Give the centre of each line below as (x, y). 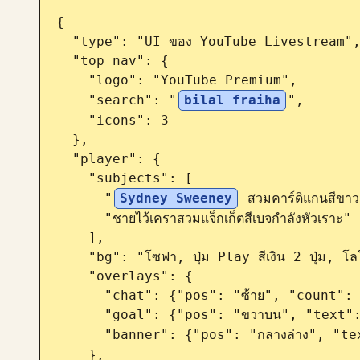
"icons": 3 (72, 120)
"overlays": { (72, 276)
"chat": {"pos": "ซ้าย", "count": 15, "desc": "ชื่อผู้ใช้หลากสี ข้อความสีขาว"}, (80, 295)
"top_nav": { (64, 61)
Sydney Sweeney (176, 198)
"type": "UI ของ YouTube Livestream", (64, 41)
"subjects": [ (72, 178)
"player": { (64, 159)
